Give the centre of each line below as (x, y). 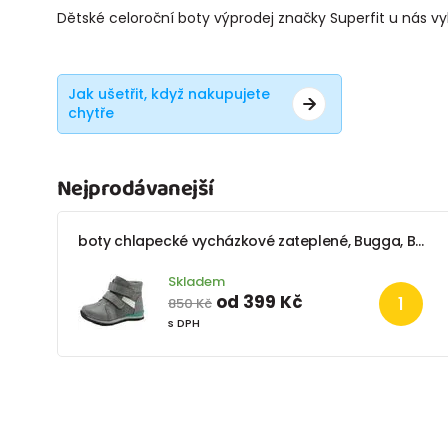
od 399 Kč (259, 301)
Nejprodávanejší (135, 188)
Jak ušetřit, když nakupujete (169, 93)
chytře (91, 112)
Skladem (196, 281)
